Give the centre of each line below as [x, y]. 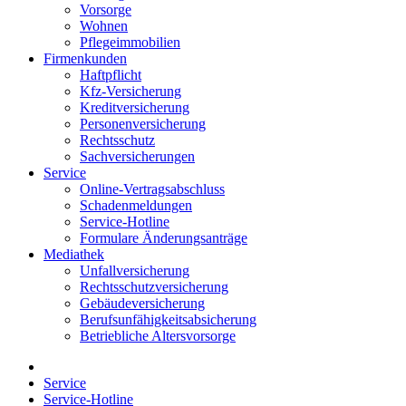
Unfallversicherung [135, 271]
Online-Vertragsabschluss [152, 189]
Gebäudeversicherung [142, 303]
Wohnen [104, 26]
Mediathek [74, 254]
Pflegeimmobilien [130, 42]
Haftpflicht [111, 75]
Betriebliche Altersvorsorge [158, 336]
